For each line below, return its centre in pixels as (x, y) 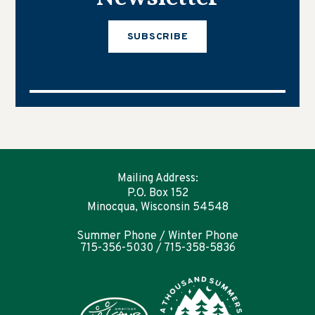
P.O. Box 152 (157, 193)
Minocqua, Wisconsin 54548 (157, 207)
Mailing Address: (157, 178)
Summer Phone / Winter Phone (157, 236)
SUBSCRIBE (157, 37)
